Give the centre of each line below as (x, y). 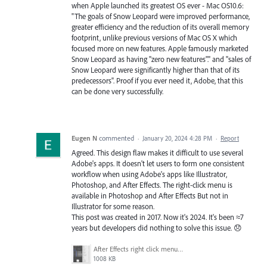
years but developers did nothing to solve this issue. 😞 (157, 228)
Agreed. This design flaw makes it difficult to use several (157, 153)
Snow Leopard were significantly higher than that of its (156, 70)
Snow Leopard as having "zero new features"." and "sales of (161, 59)
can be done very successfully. (117, 91)
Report (230, 139)
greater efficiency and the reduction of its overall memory (160, 27)
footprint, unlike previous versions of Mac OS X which (154, 38)
